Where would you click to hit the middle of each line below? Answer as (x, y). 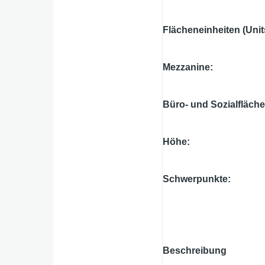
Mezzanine (187, 67)
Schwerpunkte (195, 179)
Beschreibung (195, 250)
